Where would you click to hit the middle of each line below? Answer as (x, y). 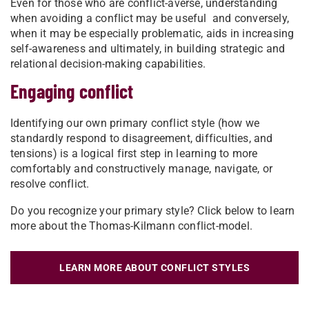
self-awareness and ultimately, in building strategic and (148, 49)
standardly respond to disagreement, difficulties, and (142, 139)
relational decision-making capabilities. (108, 64)
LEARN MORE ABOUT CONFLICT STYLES (154, 268)
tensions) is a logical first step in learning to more (134, 154)
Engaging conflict (72, 91)
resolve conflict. (50, 184)
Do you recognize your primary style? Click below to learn (153, 211)
